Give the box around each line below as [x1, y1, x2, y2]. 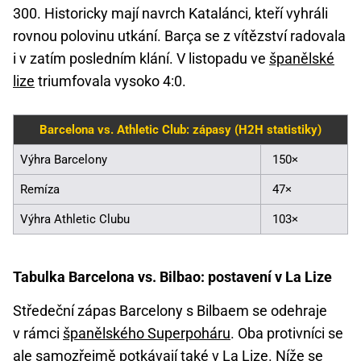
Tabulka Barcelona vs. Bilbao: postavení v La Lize [13, 268, 332, 285]
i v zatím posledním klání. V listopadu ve [13, 49, 269, 67]
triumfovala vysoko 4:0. [35, 72, 186, 89]
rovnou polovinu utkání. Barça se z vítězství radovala [13, 27, 346, 44]
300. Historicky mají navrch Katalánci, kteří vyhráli [13, 4, 328, 22]
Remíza [20, 181, 60, 197]
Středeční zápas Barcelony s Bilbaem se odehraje [13, 301, 327, 319]
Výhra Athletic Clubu [20, 211, 130, 226]
